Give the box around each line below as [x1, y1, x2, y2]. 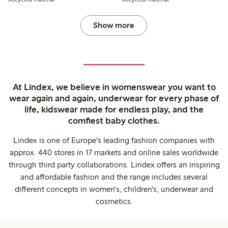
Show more [93, 20, 135, 31]
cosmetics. [95, 196, 133, 207]
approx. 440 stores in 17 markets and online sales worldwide [10, 148, 218, 158]
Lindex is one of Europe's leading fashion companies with [13, 135, 215, 146]
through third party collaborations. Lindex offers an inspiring [8, 160, 220, 170]
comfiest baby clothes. [68, 115, 160, 127]
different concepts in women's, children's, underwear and [15, 184, 213, 194]
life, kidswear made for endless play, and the [24, 104, 204, 116]
